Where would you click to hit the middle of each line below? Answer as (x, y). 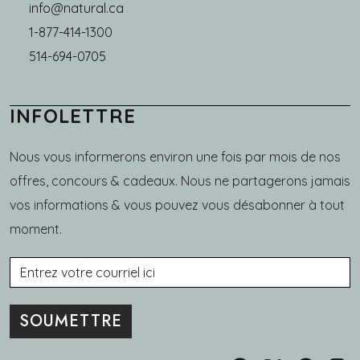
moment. (36, 229)
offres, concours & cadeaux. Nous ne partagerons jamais (180, 180)
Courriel (39, 267)
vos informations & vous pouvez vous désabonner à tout (177, 205)
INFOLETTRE (73, 115)
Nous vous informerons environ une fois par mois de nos (175, 156)
